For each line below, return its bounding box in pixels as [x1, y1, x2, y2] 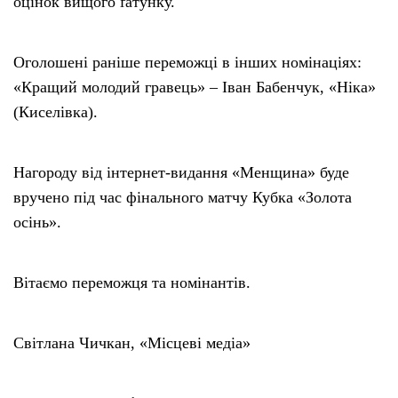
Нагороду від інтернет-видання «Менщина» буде [13, 163, 349, 181]
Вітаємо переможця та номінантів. [13, 273, 251, 291]
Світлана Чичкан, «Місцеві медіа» [13, 333, 251, 352]
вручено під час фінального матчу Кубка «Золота [13, 187, 352, 206]
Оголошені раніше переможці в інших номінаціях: [13, 52, 362, 71]
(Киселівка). [13, 102, 98, 121]
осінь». [13, 212, 61, 231]
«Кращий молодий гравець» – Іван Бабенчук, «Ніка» [13, 77, 376, 96]
